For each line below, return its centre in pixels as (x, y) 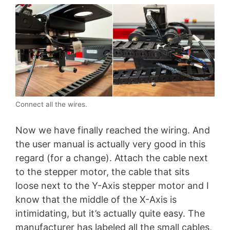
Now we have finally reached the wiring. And (113, 130)
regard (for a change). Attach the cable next (112, 158)
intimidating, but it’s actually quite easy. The (110, 214)
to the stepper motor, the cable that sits (102, 172)
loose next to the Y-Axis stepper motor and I (112, 186)
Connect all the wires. (51, 104)
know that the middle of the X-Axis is (96, 200)
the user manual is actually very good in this (110, 144)
